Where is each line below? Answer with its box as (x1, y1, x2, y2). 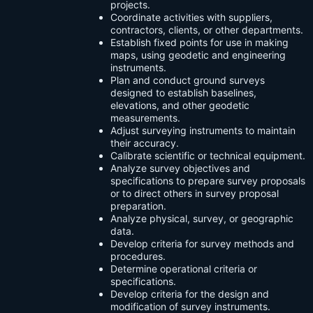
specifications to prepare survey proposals (110, 175, 305, 187)
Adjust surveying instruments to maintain (110, 124, 296, 137)
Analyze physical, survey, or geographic (110, 212, 293, 225)
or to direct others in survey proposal (110, 187, 279, 200)
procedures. (110, 250, 166, 263)
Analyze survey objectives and (110, 162, 250, 175)
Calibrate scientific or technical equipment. (110, 150, 305, 162)
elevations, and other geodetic (110, 99, 249, 112)
